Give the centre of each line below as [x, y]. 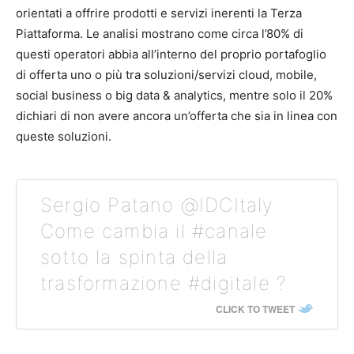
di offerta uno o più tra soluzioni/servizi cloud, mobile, [166, 75]
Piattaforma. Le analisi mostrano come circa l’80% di [160, 34]
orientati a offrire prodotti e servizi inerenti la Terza [159, 13]
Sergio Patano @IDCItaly [157, 205]
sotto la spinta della [134, 257]
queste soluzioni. [64, 136]
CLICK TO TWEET [255, 309]
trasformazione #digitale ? [164, 283]
